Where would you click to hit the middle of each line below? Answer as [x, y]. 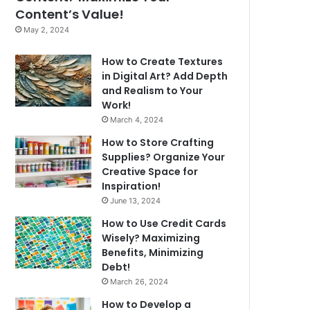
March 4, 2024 [137, 120]
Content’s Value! [70, 15]
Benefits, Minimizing [153, 253]
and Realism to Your [153, 91]
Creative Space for [150, 172]
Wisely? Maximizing [151, 238]
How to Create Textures [163, 62]
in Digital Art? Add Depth [165, 76]
